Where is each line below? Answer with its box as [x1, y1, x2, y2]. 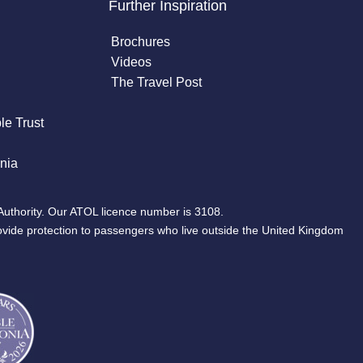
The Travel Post [110, 75, 202, 90]
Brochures [110, 35, 170, 49]
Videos [110, 55, 152, 70]
